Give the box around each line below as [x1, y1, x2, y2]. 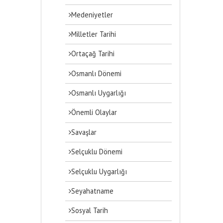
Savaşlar [71, 127, 97, 137]
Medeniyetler [71, 9, 113, 19]
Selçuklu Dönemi [71, 147, 123, 157]
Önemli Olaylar [71, 108, 117, 117]
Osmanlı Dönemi [71, 68, 122, 78]
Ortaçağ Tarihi [71, 49, 115, 59]
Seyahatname [71, 186, 114, 196]
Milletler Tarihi [71, 29, 116, 39]
